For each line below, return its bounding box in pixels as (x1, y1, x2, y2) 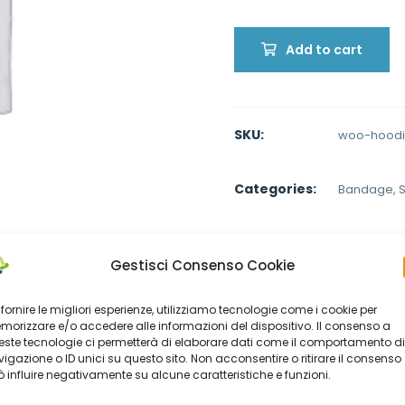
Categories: (234, 179, 316, 198)
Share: (234, 239, 279, 258)
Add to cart (286, 40, 363, 59)
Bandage (338, 180, 393, 198)
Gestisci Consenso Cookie (109, 256, 295, 275)
